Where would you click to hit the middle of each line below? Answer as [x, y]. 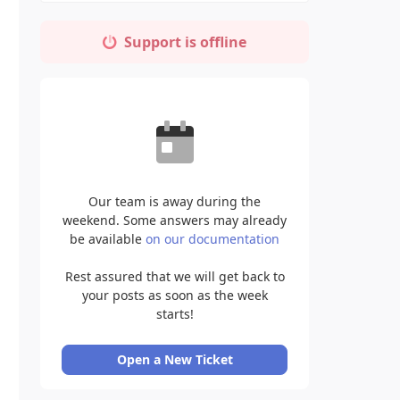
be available [108, 239]
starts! [175, 314]
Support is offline [182, 42]
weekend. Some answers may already [175, 220]
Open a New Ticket [175, 359]
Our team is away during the [175, 201]
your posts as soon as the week [175, 295]
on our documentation [212, 239]
